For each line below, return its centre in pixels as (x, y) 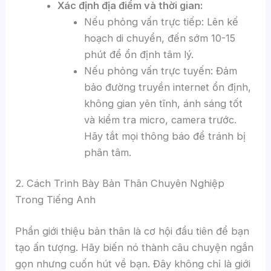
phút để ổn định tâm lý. (139, 54)
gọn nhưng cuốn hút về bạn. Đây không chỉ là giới (133, 263)
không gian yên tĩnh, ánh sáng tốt (164, 103)
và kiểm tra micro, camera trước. (161, 119)
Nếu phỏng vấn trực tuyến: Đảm (161, 70)
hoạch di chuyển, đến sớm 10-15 (160, 38)
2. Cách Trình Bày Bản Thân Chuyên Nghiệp (120, 184)
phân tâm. (108, 152)
